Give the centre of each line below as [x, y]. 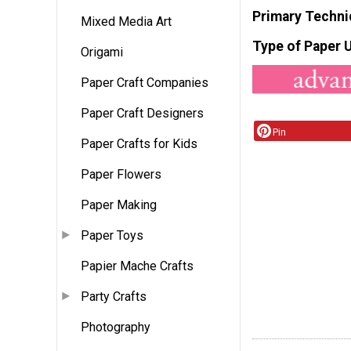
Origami [102, 52]
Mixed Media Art [126, 22]
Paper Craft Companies [145, 83]
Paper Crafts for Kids [139, 144]
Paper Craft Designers [142, 114]
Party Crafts [114, 297]
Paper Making [119, 205]
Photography [116, 327]
